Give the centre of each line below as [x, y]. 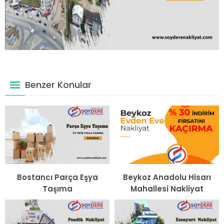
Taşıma [57, 189]
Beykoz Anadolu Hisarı [167, 177]
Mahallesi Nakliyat [167, 189]
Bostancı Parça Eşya [57, 177]
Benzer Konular [58, 84]
